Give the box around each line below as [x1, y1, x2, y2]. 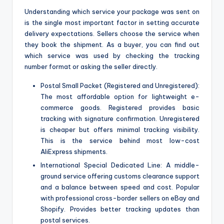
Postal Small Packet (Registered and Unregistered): [40, 81, 199, 89]
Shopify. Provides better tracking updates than [40, 204, 199, 213]
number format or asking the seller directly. [24, 62, 157, 70]
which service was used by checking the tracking [24, 51, 199, 59]
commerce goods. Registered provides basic [40, 103, 199, 111]
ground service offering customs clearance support [40, 171, 199, 180]
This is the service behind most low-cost [40, 136, 199, 144]
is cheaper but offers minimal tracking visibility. [40, 125, 199, 133]
